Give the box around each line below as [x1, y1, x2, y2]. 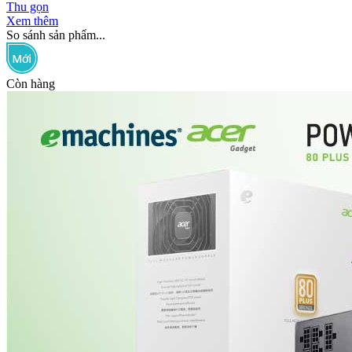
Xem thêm [6, 14, 58, 28]
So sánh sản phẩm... [6, 28, 105, 42]
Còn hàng [6, 77, 55, 91]
